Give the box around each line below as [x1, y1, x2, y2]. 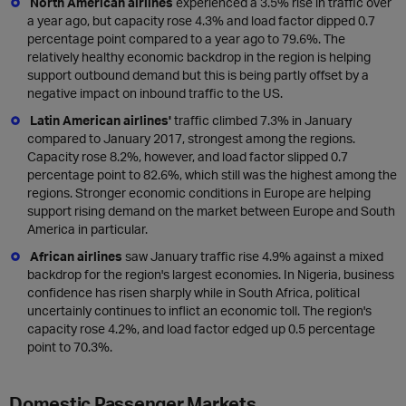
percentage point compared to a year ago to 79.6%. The [27, 31, 345, 46]
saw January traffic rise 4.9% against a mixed [125, 248, 383, 264]
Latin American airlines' [30, 112, 171, 128]
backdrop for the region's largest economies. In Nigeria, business [27, 266, 394, 282]
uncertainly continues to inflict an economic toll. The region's [27, 303, 372, 318]
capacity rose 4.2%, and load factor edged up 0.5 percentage [27, 321, 375, 336]
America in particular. [27, 221, 148, 237]
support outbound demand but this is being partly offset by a [27, 67, 369, 82]
